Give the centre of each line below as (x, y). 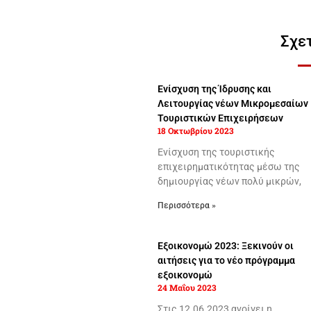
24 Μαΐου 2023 (187, 288)
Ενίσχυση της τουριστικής (216, 152)
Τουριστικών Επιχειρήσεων (220, 118)
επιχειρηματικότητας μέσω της (228, 166)
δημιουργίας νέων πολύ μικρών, (229, 181)
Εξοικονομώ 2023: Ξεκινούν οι (225, 246)
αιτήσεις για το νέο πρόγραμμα (226, 261)
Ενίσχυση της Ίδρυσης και (214, 89)
